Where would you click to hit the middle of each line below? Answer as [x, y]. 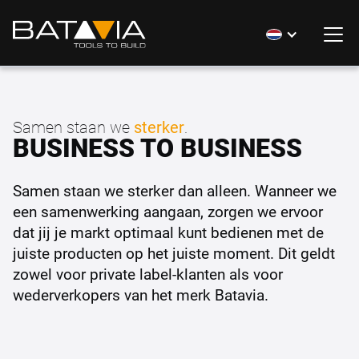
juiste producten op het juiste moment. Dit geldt [174, 253]
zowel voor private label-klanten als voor [148, 274]
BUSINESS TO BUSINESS [157, 147]
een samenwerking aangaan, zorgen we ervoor [168, 211]
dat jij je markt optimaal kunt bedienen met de [168, 232]
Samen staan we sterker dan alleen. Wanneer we [175, 190]
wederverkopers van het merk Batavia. [141, 294]
